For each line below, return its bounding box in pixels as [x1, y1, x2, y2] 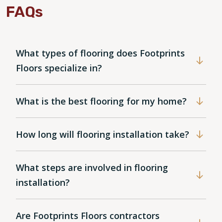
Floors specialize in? [16, 62, 102, 74]
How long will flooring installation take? [16, 128, 189, 141]
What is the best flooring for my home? [16, 95, 187, 108]
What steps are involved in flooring [16, 162, 168, 174]
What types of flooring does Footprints [16, 47, 185, 59]
